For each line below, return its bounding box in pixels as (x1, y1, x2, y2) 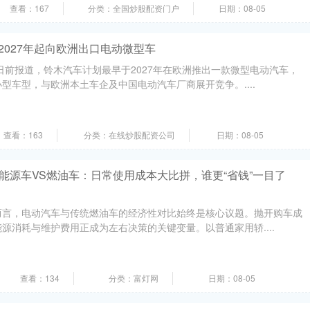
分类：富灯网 (109, 272, 158, 284)
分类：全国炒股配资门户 (88, 2, 179, 14)
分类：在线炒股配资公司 (84, 129, 175, 140)
